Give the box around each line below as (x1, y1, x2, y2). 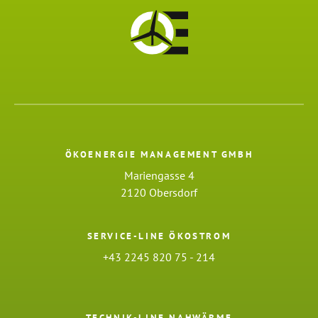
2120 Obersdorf (121, 185, 197, 200)
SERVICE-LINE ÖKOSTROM (87, 230, 231, 243)
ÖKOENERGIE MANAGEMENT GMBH (65, 148, 253, 161)
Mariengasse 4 (124, 168, 194, 183)
